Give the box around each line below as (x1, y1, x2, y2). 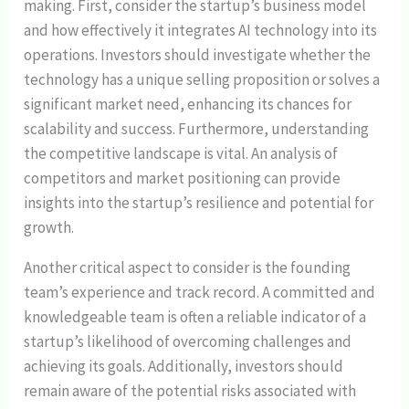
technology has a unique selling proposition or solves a (24, 69, 381, 90)
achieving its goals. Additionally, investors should (24, 356, 344, 377)
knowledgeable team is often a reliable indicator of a (24, 307, 367, 328)
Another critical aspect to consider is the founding (24, 257, 351, 278)
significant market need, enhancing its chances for (24, 94, 352, 115)
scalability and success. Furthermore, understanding (24, 119, 370, 140)
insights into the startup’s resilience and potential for (24, 193, 374, 214)
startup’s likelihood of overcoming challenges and (24, 331, 352, 352)
